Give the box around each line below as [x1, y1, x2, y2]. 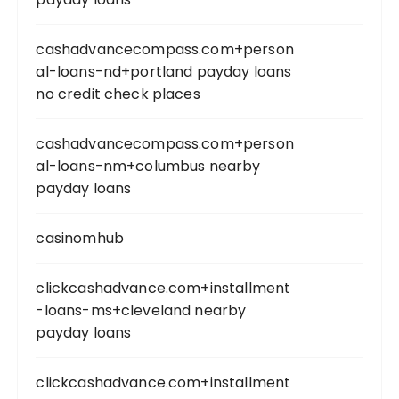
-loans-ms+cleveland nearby [36, 300, 247, 321]
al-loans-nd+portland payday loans [36, 61, 292, 82]
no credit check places [36, 84, 200, 104]
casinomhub [36, 228, 124, 248]
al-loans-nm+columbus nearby [36, 156, 261, 176]
